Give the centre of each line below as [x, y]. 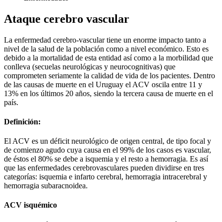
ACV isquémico [30, 205]
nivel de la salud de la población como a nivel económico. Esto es [106, 49]
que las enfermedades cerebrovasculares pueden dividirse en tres [104, 168]
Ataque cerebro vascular [67, 19]
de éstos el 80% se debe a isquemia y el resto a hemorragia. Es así [106, 159]
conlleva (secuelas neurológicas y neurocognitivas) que [90, 66]
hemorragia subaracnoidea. [46, 186]
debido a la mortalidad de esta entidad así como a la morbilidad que [109, 57]
